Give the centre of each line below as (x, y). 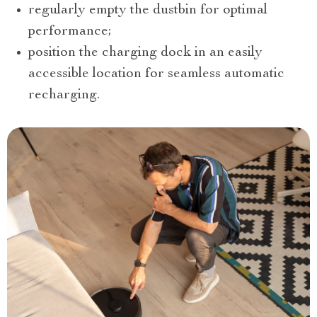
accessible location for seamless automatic (156, 75)
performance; (70, 32)
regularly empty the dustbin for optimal (148, 11)
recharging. (64, 96)
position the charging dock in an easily (145, 53)
